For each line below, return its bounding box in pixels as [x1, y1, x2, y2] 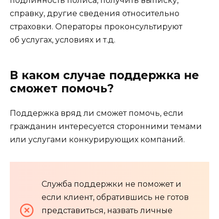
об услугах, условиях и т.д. [10, 35, 115, 44]
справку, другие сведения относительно [10, 8, 179, 18]
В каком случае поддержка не [10, 68, 199, 82]
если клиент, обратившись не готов [42, 192, 189, 202]
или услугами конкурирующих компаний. [10, 134, 185, 144]
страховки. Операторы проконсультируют [10, 22, 182, 31]
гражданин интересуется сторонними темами [10, 121, 202, 131]
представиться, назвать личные [42, 205, 173, 215]
